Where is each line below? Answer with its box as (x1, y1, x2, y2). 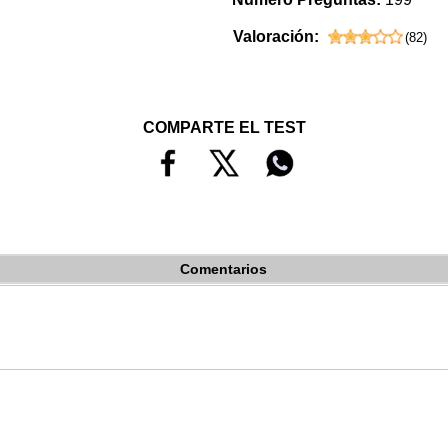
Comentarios (180, 261, 268, 278)
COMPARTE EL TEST (142, 118, 306, 136)
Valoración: (232, 27, 319, 45)
